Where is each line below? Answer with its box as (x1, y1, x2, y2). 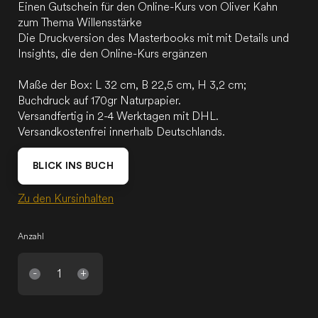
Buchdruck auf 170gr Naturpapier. (18, 96, 181, 107)
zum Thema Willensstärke (18, 18, 142, 29)
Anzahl (18, 233, 44, 241)
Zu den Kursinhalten (18, 194, 114, 205)
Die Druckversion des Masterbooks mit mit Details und (18, 33, 289, 45)
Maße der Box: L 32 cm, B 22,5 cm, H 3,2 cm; (18, 80, 246, 92)
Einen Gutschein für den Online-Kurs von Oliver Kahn (18, 2, 278, 13)
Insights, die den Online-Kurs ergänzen (18, 49, 207, 60)
